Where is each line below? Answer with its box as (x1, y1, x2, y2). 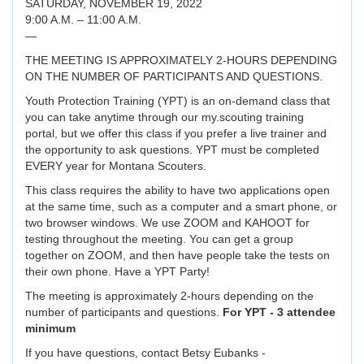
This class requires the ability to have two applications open (25, 184, 330, 197)
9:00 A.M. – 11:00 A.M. (25, 13, 141, 27)
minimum (25, 322, 76, 336)
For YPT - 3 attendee (223, 305, 336, 319)
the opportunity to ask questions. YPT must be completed (25, 143, 319, 157)
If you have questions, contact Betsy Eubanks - (25, 346, 266, 360)
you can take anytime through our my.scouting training (25, 110, 304, 124)
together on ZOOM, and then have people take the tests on (25, 249, 330, 262)
